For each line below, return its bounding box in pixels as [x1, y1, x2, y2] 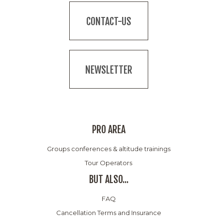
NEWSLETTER [85, 63, 132, 76]
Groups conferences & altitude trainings [46, 144, 170, 153]
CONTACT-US [86, 15, 131, 28]
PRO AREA [92, 123, 125, 136]
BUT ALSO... [89, 173, 128, 186]
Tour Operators [85, 158, 132, 167]
